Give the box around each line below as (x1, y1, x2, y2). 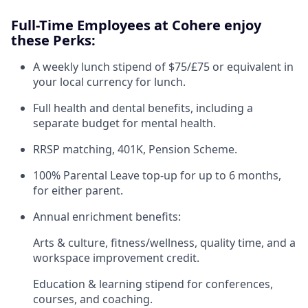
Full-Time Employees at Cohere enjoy (11, 16, 261, 34)
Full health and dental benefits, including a (33, 100, 253, 115)
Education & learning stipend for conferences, (33, 276, 273, 291)
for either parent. (33, 183, 123, 198)
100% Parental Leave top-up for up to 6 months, (33, 168, 281, 183)
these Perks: (11, 31, 96, 49)
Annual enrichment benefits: (33, 209, 181, 224)
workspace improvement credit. (33, 250, 199, 265)
